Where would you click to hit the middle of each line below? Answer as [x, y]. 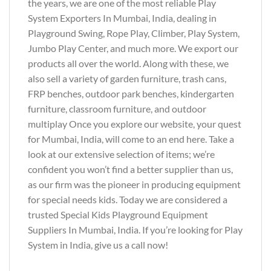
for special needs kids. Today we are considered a [128, 199]
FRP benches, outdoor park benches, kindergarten [131, 93]
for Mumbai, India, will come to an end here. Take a [131, 139]
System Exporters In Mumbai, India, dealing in [122, 18]
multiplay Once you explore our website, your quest [135, 123]
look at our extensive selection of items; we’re [121, 154]
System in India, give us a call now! [98, 244]
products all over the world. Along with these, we [128, 63]
